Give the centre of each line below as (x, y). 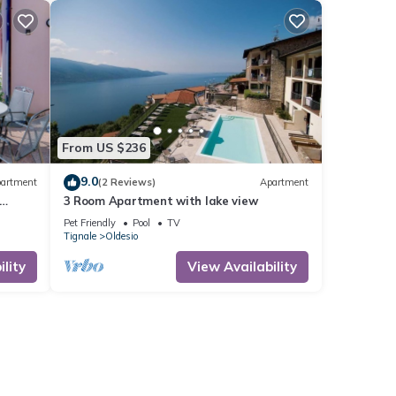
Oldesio (121, 236)
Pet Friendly (89, 222)
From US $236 (103, 148)
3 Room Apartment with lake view (160, 200)
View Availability (242, 266)
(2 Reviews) (126, 183)
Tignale (80, 236)
